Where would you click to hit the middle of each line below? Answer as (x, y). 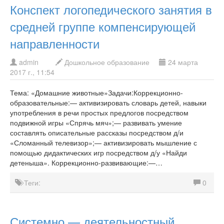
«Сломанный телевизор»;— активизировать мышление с (103, 142)
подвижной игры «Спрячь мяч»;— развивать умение (96, 122)
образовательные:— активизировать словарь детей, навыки (108, 102)
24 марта (182, 62)
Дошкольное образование (107, 62)
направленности (55, 43)
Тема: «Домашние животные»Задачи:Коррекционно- (96, 92)
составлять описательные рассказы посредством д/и (97, 132)
